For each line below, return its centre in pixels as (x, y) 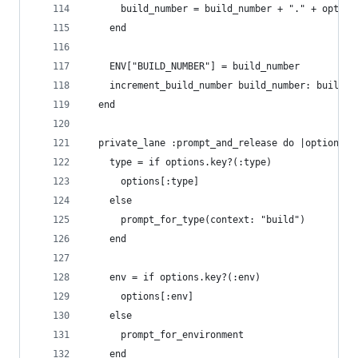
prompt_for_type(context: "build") (196, 220)
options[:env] (140, 296)
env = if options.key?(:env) (174, 277)
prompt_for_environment (165, 335)
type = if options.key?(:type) (179, 162)
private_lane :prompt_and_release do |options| (219, 143)
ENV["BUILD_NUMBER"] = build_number (193, 66)
